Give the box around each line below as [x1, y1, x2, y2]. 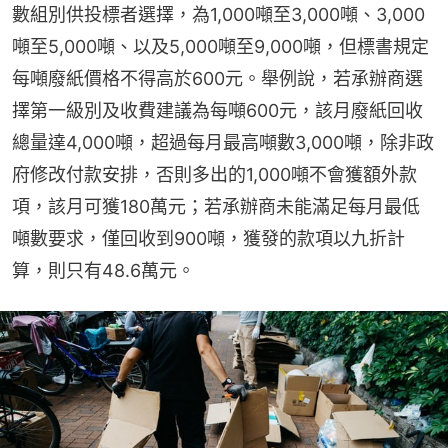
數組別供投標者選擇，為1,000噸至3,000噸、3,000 [12, 3, 425, 25]
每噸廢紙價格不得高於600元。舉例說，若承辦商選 [12, 67, 423, 89]
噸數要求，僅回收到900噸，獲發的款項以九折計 [12, 227, 405, 249]
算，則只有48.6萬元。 [12, 259, 195, 281]
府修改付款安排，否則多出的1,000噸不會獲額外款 [12, 163, 417, 185]
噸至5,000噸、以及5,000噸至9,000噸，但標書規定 [12, 35, 429, 57]
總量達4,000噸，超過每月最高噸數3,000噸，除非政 [12, 131, 434, 153]
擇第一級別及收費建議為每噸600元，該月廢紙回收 [12, 99, 423, 121]
